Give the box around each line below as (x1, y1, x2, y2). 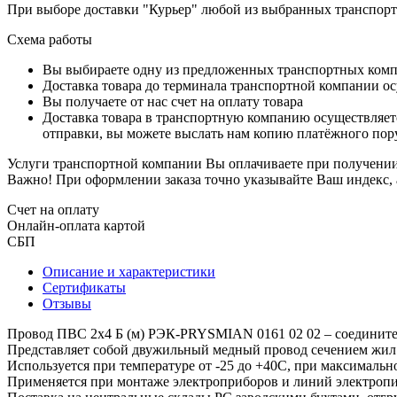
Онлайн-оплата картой (7, 217, 145, 233)
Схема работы (7, 31, 92, 47)
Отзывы (43, 295, 91, 311)
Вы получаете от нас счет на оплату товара (43, 93, 303, 109)
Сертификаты (43, 279, 126, 295)
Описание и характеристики (43, 263, 215, 279)
